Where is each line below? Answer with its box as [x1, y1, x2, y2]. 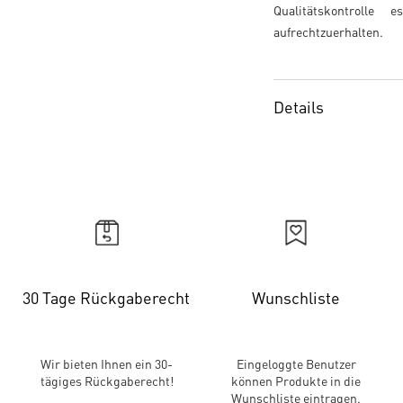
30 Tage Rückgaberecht [22, 287, 191, 308]
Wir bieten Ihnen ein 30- [40, 355, 174, 372]
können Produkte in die [231, 372, 362, 389]
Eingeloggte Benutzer [236, 355, 356, 372]
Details [273, 96, 324, 117]
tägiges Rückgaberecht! [40, 372, 174, 389]
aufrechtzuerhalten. [273, 23, 383, 40]
